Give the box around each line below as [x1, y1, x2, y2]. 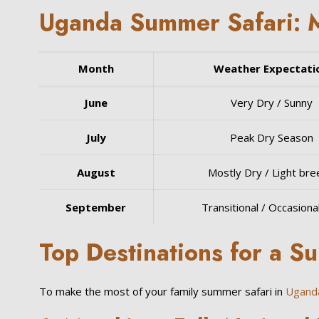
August [76, 165, 115, 179]
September [66, 200, 127, 214]
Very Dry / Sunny [230, 95, 313, 110]
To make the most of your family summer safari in [38, 284, 286, 298]
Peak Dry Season [229, 130, 313, 145]
